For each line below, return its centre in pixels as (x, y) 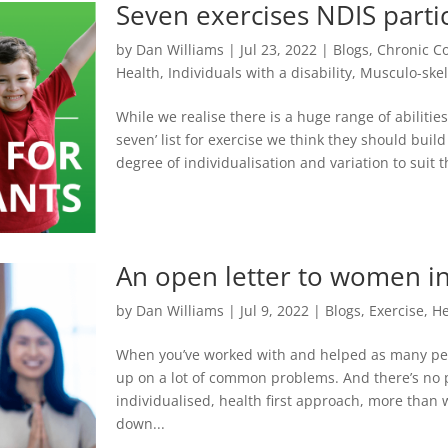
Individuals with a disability (260, 73)
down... (141, 423)
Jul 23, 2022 (279, 50)
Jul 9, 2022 (275, 310)
